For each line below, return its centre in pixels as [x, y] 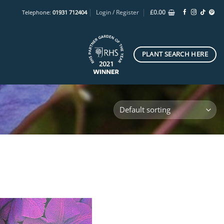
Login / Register [118, 12]
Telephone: [37, 12]
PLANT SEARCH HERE [175, 54]
